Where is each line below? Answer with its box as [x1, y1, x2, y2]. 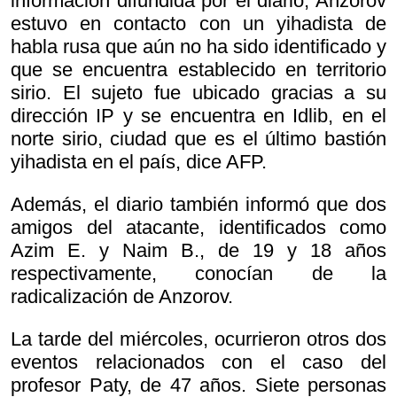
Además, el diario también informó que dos [11, 193, 386, 216]
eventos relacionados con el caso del [11, 351, 386, 374]
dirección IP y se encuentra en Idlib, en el [11, 105, 386, 128]
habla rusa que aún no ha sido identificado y [11, 35, 386, 58]
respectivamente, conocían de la [11, 262, 386, 285]
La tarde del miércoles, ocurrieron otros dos [11, 328, 386, 351]
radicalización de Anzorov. [11, 285, 233, 308]
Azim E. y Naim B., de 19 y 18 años [11, 239, 386, 262]
